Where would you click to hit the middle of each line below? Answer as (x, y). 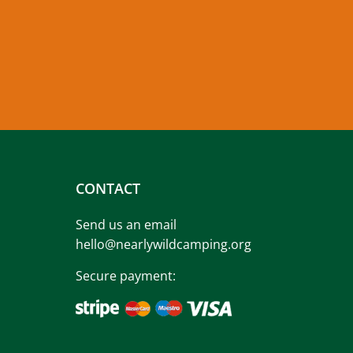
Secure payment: (126, 276)
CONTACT (108, 188)
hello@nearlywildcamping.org (163, 244)
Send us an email (126, 225)
